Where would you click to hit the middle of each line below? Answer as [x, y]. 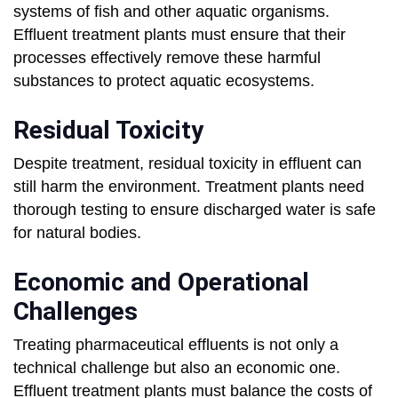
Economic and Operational [161, 283]
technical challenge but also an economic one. [177, 368]
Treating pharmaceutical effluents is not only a [176, 345]
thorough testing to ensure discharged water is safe [195, 210]
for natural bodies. [77, 233]
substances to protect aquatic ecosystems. [164, 81]
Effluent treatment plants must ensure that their [179, 35]
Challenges [76, 312]
